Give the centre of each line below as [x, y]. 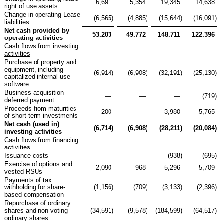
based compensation [34, 194]
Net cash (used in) [32, 124]
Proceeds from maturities [40, 108]
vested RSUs [23, 171]
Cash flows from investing [41, 46]
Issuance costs [26, 155]
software [17, 84]
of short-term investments [41, 115]
